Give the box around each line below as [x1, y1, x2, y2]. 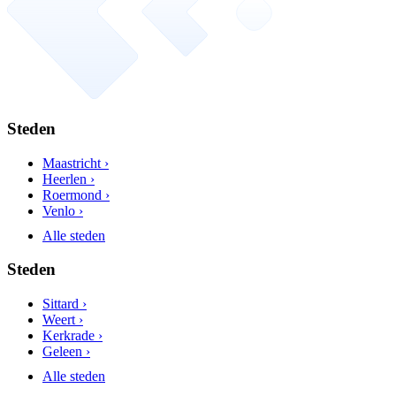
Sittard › [42, 295, 87, 311]
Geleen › [42, 343, 90, 359]
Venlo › [42, 202, 83, 218]
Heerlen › [42, 171, 95, 187]
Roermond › [42, 187, 110, 202]
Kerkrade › [42, 327, 103, 343]
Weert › [42, 311, 83, 327]
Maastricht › [42, 155, 109, 171]
